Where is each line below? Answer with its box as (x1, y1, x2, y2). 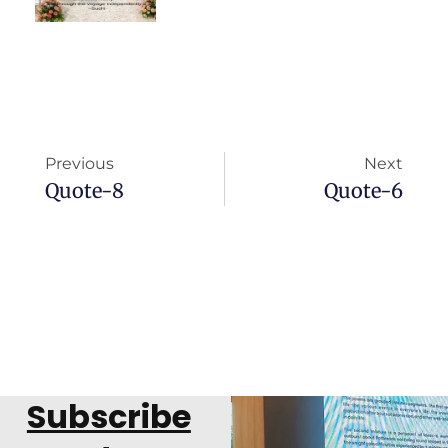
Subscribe (26, 394, 191, 440)
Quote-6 (324, 178, 403, 204)
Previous (45, 154, 114, 174)
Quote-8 (45, 178, 124, 204)
